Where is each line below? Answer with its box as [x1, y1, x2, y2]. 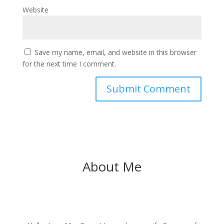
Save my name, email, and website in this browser [34, 47, 196, 57]
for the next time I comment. [22, 58, 116, 68]
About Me [82, 157, 141, 175]
